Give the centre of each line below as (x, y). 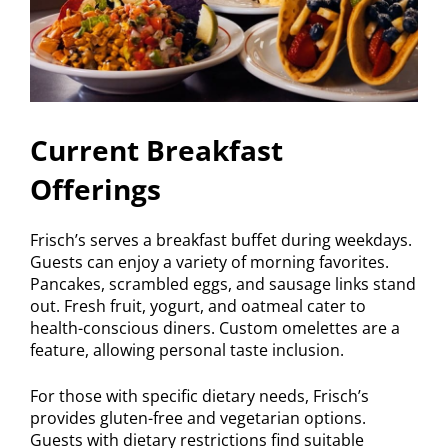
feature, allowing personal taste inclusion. (187, 349)
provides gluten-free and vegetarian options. (198, 417)
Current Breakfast (156, 149)
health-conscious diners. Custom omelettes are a (215, 327)
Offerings (95, 188)
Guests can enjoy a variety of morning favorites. (209, 261)
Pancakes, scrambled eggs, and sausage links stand (223, 283)
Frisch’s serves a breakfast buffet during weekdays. (221, 239)
